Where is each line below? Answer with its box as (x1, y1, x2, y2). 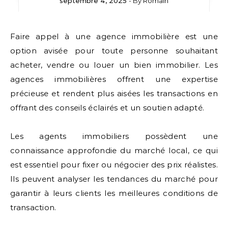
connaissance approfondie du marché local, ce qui (10, 146, 218, 155)
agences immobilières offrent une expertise (10, 74, 218, 84)
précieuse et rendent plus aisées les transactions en (10, 89, 218, 98)
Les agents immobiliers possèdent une (10, 131, 218, 141)
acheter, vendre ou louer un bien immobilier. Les (10, 60, 218, 70)
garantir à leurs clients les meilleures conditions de (10, 188, 218, 198)
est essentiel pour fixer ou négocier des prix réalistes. (10, 160, 218, 169)
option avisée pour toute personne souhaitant (10, 46, 218, 55)
